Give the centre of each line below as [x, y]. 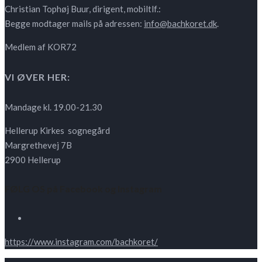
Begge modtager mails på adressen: [74, 23]
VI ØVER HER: [37, 77]
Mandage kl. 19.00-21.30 [54, 107]
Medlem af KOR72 [41, 46]
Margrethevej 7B [38, 145]
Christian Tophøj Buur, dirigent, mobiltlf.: [83, 8]
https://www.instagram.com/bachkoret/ [81, 242]
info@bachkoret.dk [180, 23]
